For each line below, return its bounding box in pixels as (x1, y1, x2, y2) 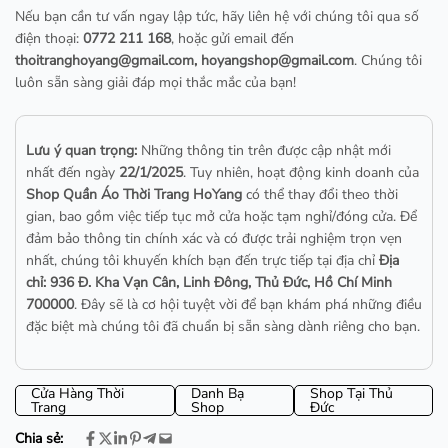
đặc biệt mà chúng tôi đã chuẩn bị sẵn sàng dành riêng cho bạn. (26, 317, 420, 337)
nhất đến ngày (26, 163, 119, 183)
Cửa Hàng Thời (31, 383, 124, 403)
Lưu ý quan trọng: (26, 141, 137, 161)
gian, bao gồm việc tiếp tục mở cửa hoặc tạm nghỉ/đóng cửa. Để (26, 207, 417, 227)
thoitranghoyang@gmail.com (15, 51, 194, 71)
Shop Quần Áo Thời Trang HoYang (26, 185, 242, 205)
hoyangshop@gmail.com (201, 51, 354, 71)
